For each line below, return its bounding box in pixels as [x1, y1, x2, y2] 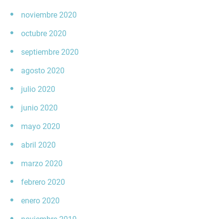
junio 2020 [21, 103, 58, 113]
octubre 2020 [21, 29, 66, 39]
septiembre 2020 [21, 47, 79, 57]
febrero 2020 [21, 177, 65, 187]
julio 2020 [21, 85, 55, 94]
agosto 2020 [21, 66, 65, 76]
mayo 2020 [21, 122, 60, 131]
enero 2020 [21, 196, 60, 206]
